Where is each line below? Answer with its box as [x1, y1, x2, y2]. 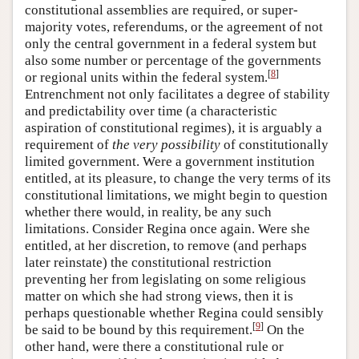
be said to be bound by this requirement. [25, 322, 252, 338]
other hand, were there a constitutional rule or [25, 339, 284, 355]
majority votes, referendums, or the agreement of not [25, 19, 323, 35]
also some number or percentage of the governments [25, 53, 321, 69]
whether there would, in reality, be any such [25, 204, 272, 220]
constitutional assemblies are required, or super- [25, 2, 298, 18]
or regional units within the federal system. [25, 70, 268, 86]
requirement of [25, 137, 112, 153]
